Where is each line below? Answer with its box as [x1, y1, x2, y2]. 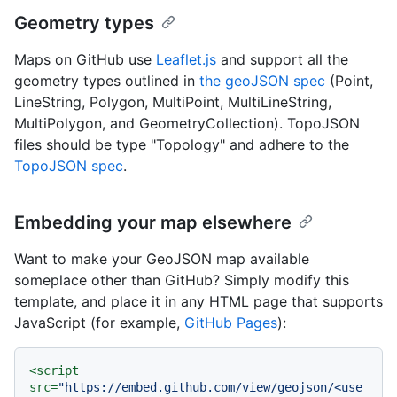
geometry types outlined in [14, 72, 199, 90]
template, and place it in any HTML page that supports [14, 292, 383, 311]
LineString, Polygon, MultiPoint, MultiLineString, [14, 93, 331, 112]
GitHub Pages [184, 314, 277, 332]
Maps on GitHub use [14, 51, 156, 69]
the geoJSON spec [199, 72, 325, 90]
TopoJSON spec [14, 157, 123, 175]
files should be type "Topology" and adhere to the [14, 136, 349, 154]
